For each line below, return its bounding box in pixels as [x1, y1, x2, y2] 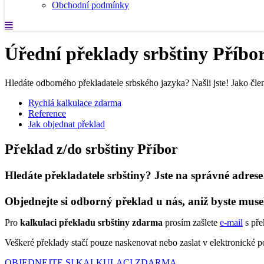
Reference [28, 108, 66, 118]
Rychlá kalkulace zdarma [28, 97, 121, 108]
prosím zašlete [163, 217, 220, 227]
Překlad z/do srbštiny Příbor [5, 141, 178, 157]
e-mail [220, 217, 243, 227]
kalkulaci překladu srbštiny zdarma [20, 217, 163, 227]
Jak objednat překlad [28, 118, 105, 129]
